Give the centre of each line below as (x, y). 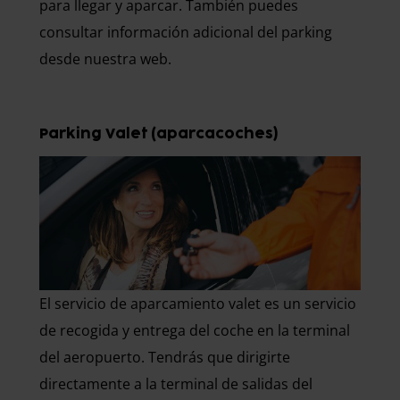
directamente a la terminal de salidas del (176, 384)
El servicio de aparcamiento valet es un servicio (198, 304)
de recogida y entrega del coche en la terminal (195, 330)
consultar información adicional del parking (186, 32)
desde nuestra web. (105, 59)
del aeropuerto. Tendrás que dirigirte (165, 357)
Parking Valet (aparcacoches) (158, 134)
